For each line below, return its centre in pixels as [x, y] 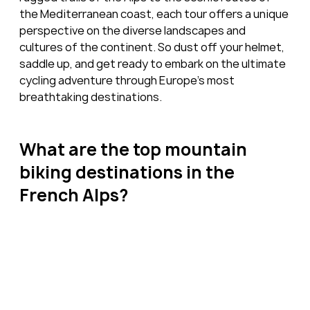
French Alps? [73, 195]
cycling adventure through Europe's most [128, 81]
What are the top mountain [135, 150]
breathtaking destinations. [90, 97]
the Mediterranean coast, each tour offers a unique [155, 14]
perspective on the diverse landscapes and [133, 31]
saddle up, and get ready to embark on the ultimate [153, 64]
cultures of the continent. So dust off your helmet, [153, 47]
